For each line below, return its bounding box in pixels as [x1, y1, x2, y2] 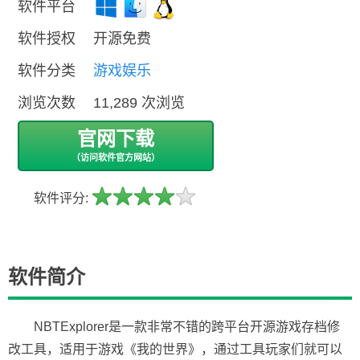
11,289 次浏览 [93, 95, 185, 111]
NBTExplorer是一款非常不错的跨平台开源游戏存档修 [34, 320, 340, 333]
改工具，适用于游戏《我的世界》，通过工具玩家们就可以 [8, 342, 342, 356]
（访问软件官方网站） [72, 153, 160, 162]
